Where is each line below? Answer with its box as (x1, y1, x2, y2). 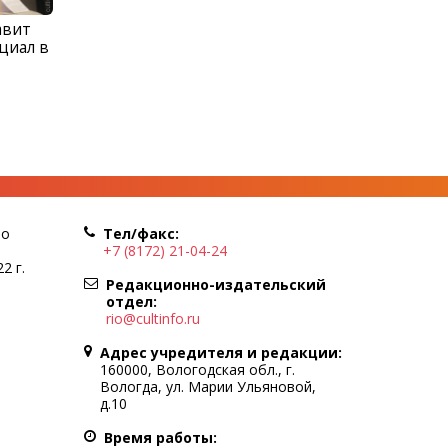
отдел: (105, 291, 157, 311)
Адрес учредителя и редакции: (99, 342, 342, 362)
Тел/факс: (102, 223, 179, 243)
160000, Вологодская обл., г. (99, 359, 295, 379)
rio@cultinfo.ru (105, 308, 200, 328)
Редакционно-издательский (105, 274, 326, 294)
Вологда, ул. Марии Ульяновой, (99, 376, 316, 396)
